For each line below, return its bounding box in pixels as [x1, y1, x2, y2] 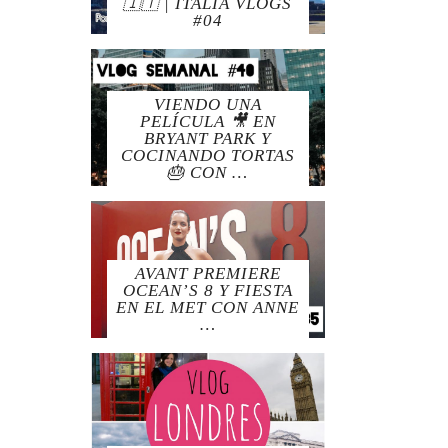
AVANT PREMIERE [134, 264, 281, 284]
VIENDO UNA [153, 95, 262, 115]
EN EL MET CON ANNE [116, 298, 300, 318]
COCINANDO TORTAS [120, 146, 295, 166]
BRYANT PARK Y [144, 129, 272, 149]
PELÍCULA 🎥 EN [139, 112, 276, 132]
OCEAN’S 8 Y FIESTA [122, 281, 293, 301]
